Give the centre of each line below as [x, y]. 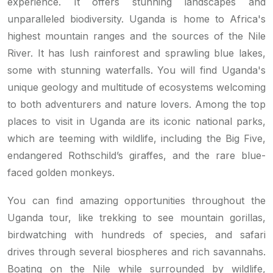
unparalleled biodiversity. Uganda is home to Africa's [136, 19]
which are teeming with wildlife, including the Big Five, [136, 139]
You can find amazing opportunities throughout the [136, 201]
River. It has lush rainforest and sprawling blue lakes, [136, 53]
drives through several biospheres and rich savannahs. [136, 252]
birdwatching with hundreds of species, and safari [136, 235]
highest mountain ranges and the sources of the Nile [136, 36]
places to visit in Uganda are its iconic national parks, [136, 122]
